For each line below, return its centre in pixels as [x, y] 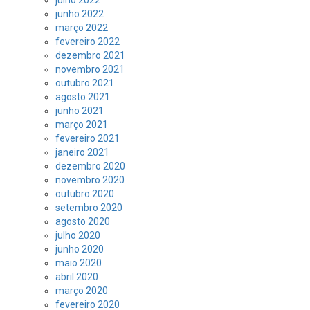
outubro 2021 [85, 83]
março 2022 [82, 28]
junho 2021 [80, 111]
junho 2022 [80, 14]
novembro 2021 [90, 69]
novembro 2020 [90, 180]
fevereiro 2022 [88, 42]
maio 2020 [79, 263]
